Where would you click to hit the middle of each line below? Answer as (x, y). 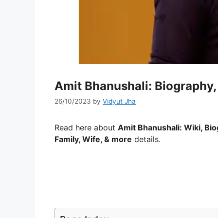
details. (146, 139)
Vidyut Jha (119, 101)
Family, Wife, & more (93, 139)
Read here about (86, 127)
